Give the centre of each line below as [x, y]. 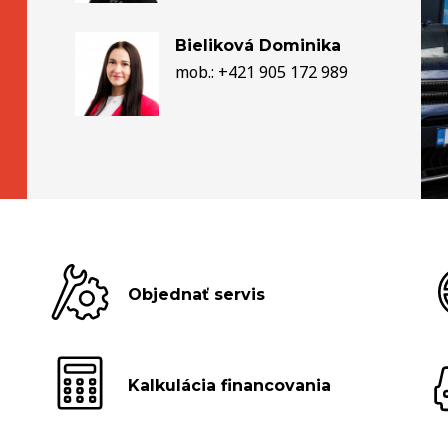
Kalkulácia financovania [230, 385]
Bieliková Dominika [257, 45]
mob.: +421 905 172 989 [261, 71]
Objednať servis [197, 294]
